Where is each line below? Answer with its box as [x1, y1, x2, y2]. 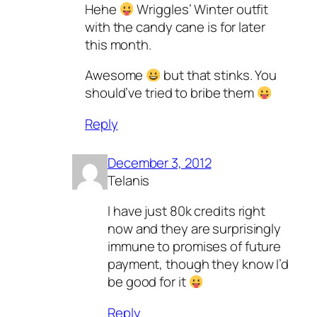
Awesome [85, 66, 146, 85]
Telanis [108, 171, 150, 190]
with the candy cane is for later [85, 17, 265, 36]
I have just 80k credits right [108, 202, 266, 221]
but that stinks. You [161, 66, 277, 85]
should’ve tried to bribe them [85, 83, 257, 103]
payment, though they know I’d [108, 255, 289, 274]
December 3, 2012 [108, 153, 212, 172]
